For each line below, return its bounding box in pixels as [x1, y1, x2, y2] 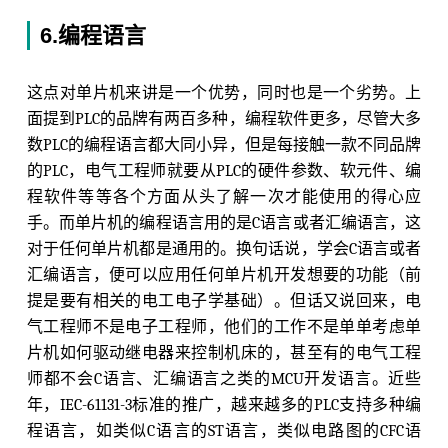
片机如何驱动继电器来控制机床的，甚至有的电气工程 [26, 344, 422, 363]
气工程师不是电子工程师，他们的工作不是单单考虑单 [26, 318, 422, 337]
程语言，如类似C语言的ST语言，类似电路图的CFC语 [26, 422, 422, 441]
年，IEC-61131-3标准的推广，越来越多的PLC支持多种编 [26, 396, 422, 415]
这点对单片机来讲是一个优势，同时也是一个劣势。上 [26, 84, 422, 103]
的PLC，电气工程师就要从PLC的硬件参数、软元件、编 [26, 162, 422, 181]
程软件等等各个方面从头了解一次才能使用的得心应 [26, 188, 422, 207]
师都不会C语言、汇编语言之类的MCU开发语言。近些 [26, 370, 422, 389]
